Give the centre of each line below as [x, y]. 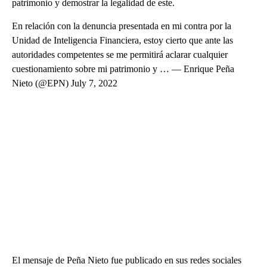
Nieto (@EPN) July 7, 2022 [65, 83]
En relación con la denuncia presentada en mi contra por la [122, 26]
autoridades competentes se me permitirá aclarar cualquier [120, 55]
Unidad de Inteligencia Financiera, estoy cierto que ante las [122, 41]
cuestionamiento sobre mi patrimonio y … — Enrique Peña [123, 69]
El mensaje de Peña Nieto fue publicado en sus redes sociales [127, 260]
